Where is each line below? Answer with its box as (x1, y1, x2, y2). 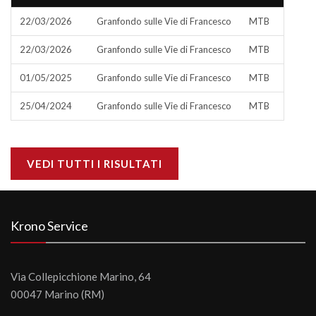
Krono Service (11, 218, 88, 233)
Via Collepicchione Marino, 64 (11, 270, 151, 283)
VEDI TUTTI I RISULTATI (27, 157, 162, 170)
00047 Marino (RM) (11, 288, 104, 300)
